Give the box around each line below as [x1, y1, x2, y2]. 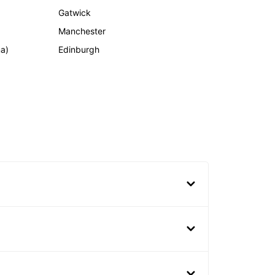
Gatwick [58, 7, 91, 18]
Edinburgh [58, 44, 100, 55]
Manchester [58, 26, 106, 37]
